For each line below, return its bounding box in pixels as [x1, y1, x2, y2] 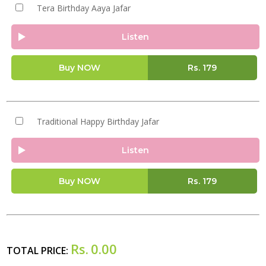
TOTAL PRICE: [7, 244, 71, 257]
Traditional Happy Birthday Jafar [36, 116, 159, 127]
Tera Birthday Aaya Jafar [36, 2, 131, 14]
